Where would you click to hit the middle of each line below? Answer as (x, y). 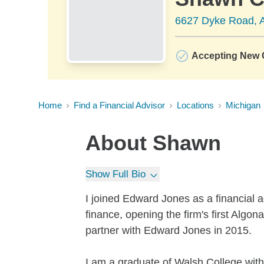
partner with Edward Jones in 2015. (169, 230)
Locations (195, 105)
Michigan (243, 105)
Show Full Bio (115, 174)
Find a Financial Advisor (119, 105)
